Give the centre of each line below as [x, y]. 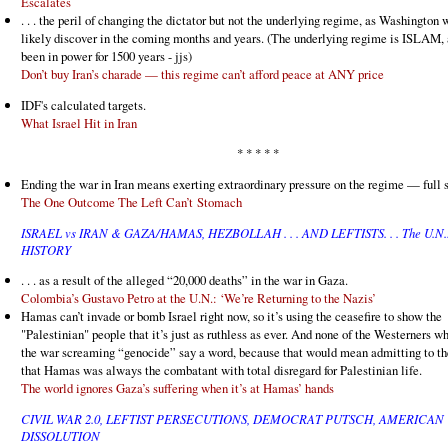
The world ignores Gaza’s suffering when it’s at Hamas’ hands [177, 387]
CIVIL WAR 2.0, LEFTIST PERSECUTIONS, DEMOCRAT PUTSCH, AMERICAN [232, 418]
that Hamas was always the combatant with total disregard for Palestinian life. [221, 369]
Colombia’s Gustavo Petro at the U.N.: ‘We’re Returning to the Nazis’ [198, 297]
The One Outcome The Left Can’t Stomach [131, 202]
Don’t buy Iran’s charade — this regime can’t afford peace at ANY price [202, 73]
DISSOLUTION [60, 435]
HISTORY [46, 250]
